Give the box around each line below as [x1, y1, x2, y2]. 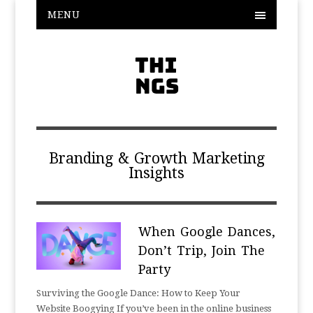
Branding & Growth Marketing [48, 150, 265, 167]
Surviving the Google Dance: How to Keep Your [36, 288, 241, 298]
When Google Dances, [138, 224, 275, 239]
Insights [129, 164, 184, 182]
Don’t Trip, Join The [138, 243, 265, 258]
